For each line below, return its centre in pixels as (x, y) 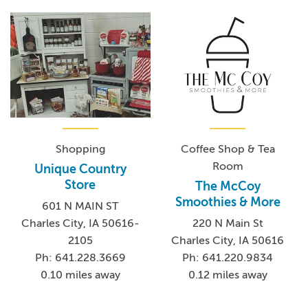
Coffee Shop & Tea (228, 149)
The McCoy (228, 186)
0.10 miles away (80, 275)
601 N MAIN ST (80, 206)
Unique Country (80, 169)
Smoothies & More (228, 202)
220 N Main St (228, 223)
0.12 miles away (228, 275)
